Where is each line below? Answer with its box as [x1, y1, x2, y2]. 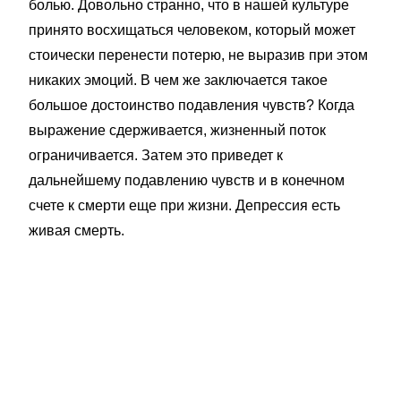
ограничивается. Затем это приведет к [29, 148, 283, 163]
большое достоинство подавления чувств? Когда [29, 98, 354, 113]
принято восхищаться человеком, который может [29, 22, 355, 38]
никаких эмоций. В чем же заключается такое [29, 73, 328, 88]
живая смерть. [29, 223, 124, 238]
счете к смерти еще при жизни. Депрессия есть [29, 198, 340, 213]
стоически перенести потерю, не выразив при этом [29, 47, 368, 63]
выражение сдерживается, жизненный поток [29, 123, 326, 138]
